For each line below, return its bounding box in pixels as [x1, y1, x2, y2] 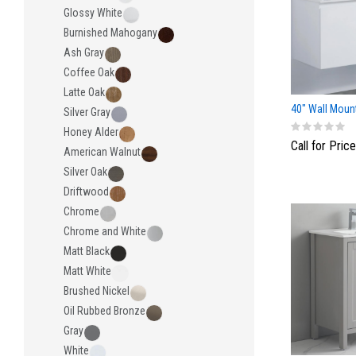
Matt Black [64, 245, 110, 257]
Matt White [64, 265, 111, 277]
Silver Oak [64, 165, 107, 178]
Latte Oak [64, 86, 105, 99]
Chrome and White [64, 225, 146, 238]
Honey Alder [64, 126, 118, 138]
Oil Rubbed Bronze [64, 304, 145, 317]
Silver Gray [64, 106, 110, 118]
